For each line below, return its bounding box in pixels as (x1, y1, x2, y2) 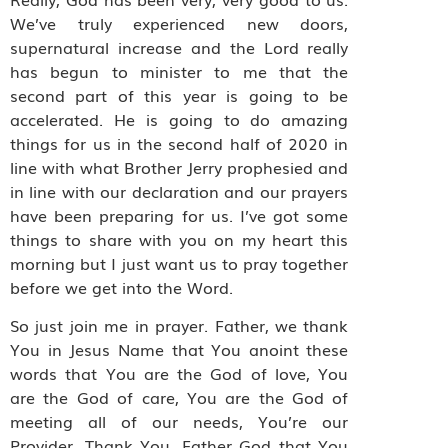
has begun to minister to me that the (10, 58, 349, 83)
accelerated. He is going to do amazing (10, 106, 349, 131)
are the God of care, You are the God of (10, 385, 349, 410)
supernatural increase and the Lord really (10, 34, 349, 59)
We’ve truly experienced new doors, (10, 10, 349, 35)
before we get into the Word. (10, 274, 233, 299)
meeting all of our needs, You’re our (10, 409, 349, 434)
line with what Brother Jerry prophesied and (10, 154, 349, 179)
